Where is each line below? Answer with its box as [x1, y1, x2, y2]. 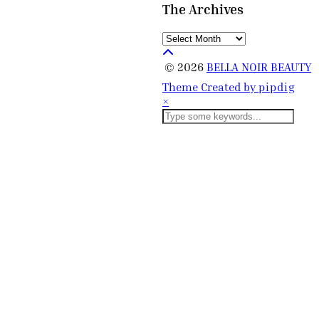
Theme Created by [162, 79, 258, 94]
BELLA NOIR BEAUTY [206, 59, 311, 74]
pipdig [258, 79, 296, 94]
